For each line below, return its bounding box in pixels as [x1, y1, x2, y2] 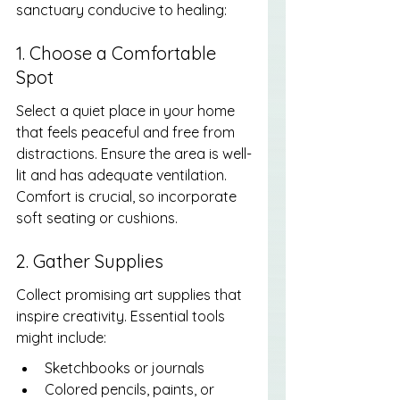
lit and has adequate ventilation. [16, 166, 230, 185]
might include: [16, 329, 106, 347]
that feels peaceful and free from [16, 123, 238, 142]
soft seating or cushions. [16, 209, 178, 228]
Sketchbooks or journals [45, 359, 204, 378]
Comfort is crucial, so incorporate [16, 187, 240, 206]
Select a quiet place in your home [16, 102, 238, 121]
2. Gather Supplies [16, 249, 163, 272]
